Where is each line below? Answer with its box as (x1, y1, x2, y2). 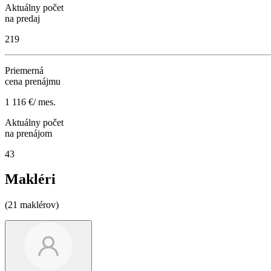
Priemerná (5, 65, 44, 76)
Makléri (5, 171, 56, 188)
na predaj (5, 13, 40, 24)
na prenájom (5, 128, 52, 139)
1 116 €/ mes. (5, 96, 56, 107)
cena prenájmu (5, 76, 60, 87)
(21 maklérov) (5, 200, 59, 211)
